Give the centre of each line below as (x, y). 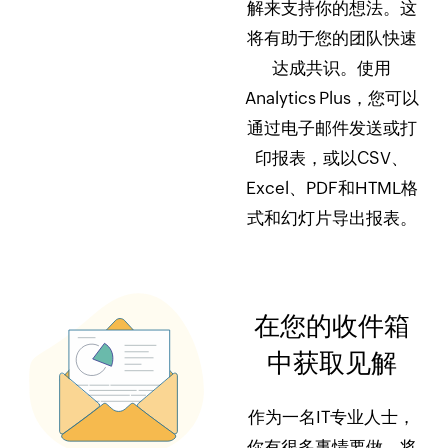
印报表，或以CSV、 (332, 158)
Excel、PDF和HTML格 (331, 188)
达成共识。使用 (332, 68)
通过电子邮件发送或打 (331, 128)
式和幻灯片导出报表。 (331, 218)
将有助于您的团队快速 (331, 38)
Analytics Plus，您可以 (331, 98)
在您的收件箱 (331, 326)
